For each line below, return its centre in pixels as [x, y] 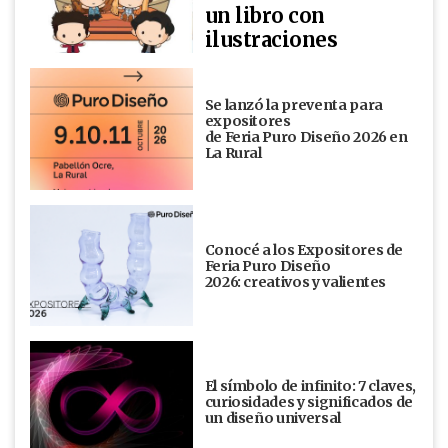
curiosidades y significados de [309, 402]
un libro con [264, 16]
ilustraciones [271, 40]
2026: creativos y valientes [298, 281]
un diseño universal [272, 418]
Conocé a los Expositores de [304, 249]
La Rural [234, 152]
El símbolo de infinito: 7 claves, [310, 386]
